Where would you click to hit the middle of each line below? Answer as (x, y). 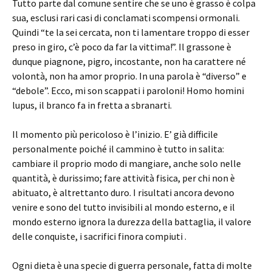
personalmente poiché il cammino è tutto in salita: (118, 148)
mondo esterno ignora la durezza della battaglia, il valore (132, 221)
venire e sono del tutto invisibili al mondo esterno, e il (124, 207)
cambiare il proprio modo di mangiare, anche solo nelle (127, 163)
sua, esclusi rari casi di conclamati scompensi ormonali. (126, 17)
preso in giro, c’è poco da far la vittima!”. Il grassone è (122, 46)
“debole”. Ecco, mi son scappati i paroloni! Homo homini (128, 90)
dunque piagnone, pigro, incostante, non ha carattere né (129, 61)
